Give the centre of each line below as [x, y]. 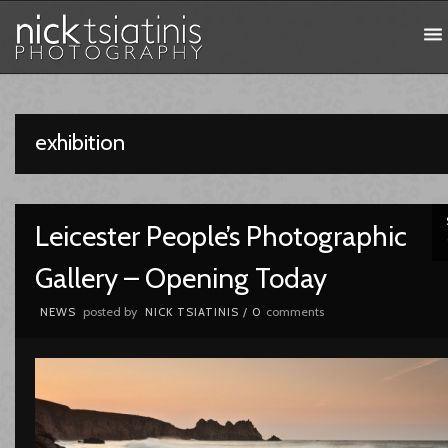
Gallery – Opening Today [180, 278]
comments [294, 311]
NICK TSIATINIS [191, 312]
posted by [109, 311]
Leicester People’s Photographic [220, 236]
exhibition [79, 142]
